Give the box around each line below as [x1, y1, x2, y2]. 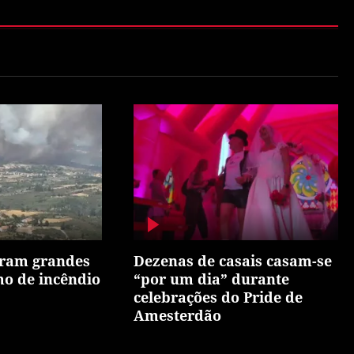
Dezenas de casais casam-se [134, 251, 333, 271]
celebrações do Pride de [134, 288, 303, 307]
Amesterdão [134, 306, 222, 326]
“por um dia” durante [134, 269, 290, 289]
